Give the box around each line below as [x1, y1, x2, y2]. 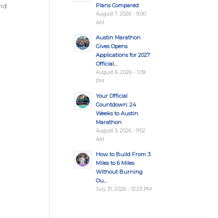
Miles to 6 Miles [95, 160, 134, 166]
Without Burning [95, 168, 143, 175]
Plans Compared [95, 2, 139, 9]
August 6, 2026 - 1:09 [95, 69, 145, 75]
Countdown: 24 [95, 101, 136, 108]
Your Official [95, 92, 127, 99]
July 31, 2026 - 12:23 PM [95, 186, 152, 192]
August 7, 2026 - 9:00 [95, 11, 146, 17]
